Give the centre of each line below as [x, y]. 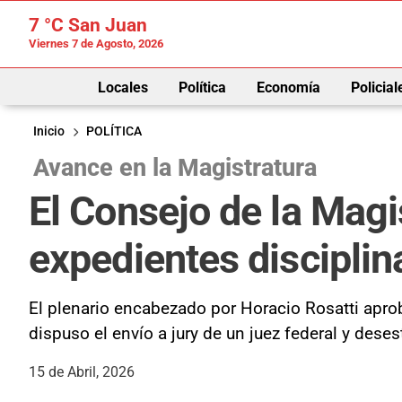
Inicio [49, 131]
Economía [288, 87]
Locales [122, 87]
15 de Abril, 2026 [82, 371]
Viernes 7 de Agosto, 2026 [96, 44]
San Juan [105, 25]
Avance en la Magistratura [175, 167]
